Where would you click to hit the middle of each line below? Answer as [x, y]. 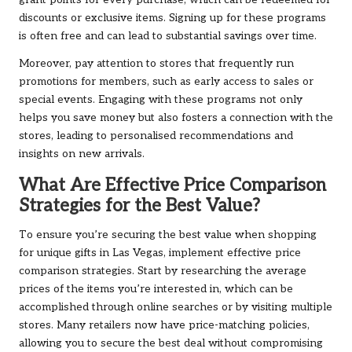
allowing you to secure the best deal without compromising [171, 344]
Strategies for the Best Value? [139, 207]
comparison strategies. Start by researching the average [163, 271]
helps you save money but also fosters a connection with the [176, 118]
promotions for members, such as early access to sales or [166, 82]
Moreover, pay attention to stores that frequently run [156, 64]
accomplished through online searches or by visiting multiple [176, 308]
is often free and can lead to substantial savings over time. [168, 37]
